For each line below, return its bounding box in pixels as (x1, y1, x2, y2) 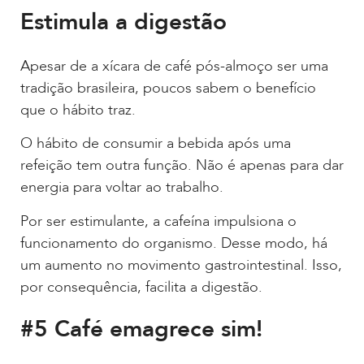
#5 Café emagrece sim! (20, 314, 262, 344)
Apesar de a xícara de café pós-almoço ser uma (20, 55, 328, 76)
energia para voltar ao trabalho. (20, 177, 223, 198)
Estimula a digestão (20, 6, 227, 37)
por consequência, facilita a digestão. (20, 276, 262, 297)
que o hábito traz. (20, 99, 136, 120)
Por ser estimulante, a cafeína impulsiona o (20, 210, 297, 232)
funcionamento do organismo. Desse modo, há (20, 232, 327, 253)
